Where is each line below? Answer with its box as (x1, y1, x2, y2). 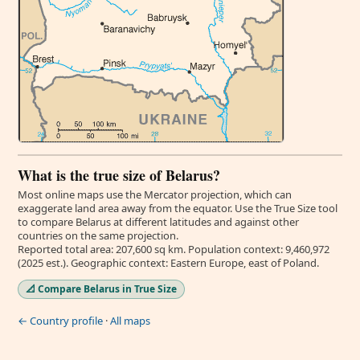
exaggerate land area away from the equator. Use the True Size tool (18, 201, 337, 215)
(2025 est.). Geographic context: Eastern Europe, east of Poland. (18, 256, 319, 270)
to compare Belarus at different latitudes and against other (18, 215, 299, 229)
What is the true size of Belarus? (18, 165, 220, 186)
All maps (110, 313, 150, 328)
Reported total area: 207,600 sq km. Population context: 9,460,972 (18, 242, 329, 256)
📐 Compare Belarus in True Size (26, 282, 177, 296)
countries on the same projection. (18, 228, 178, 243)
